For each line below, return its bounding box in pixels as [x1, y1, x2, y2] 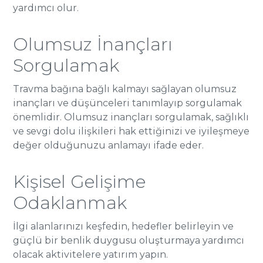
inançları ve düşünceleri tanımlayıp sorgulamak [13, 97, 242, 109]
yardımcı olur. [13, 2, 79, 14]
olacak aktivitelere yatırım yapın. [13, 249, 168, 260]
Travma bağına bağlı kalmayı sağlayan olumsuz [13, 83, 237, 95]
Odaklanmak [13, 192, 127, 214]
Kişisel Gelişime [13, 171, 146, 193]
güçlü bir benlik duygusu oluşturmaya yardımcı [13, 235, 245, 246]
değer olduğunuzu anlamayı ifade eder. [13, 140, 204, 151]
